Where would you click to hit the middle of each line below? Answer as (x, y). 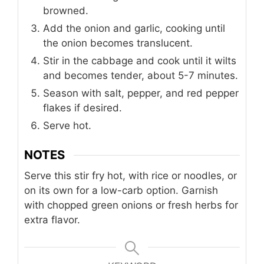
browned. (66, 10)
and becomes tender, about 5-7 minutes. (141, 75)
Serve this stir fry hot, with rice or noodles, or (131, 176)
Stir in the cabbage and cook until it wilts (140, 60)
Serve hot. (67, 125)
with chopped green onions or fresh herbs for (131, 205)
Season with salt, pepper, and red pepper (141, 93)
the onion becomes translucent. (118, 43)
